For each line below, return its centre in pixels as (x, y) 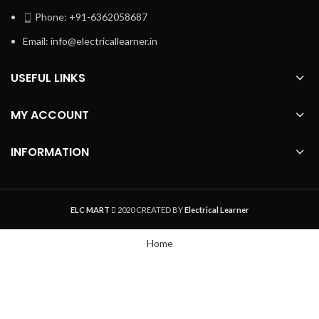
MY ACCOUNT (50, 115)
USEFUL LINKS (48, 78)
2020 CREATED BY (150, 210)
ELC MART (90, 210)
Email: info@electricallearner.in (90, 41)
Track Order (213, 300)
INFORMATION (50, 152)
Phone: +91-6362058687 (91, 17)
